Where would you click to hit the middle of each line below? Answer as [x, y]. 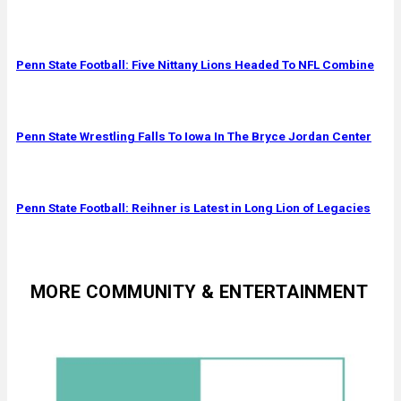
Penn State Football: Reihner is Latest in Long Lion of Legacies [193, 207]
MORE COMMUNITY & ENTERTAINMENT [199, 291]
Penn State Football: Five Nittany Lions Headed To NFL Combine [195, 64]
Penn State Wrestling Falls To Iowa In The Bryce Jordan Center [194, 136]
